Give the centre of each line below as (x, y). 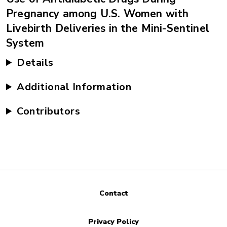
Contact (113, 194)
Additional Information (74, 87)
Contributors (49, 111)
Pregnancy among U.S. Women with (98, 14)
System (25, 43)
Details (35, 63)
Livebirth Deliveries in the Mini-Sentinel (108, 28)
